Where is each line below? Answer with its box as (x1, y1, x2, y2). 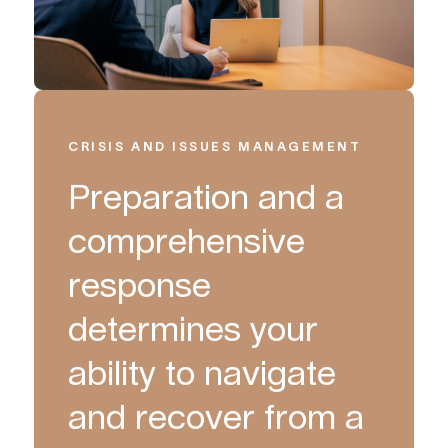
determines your (68, 313, 319, 348)
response (68, 269, 212, 304)
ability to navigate (68, 357, 337, 392)
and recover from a (68, 401, 365, 436)
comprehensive (68, 225, 306, 260)
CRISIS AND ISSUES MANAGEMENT (68, 139, 362, 155)
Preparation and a (68, 181, 345, 216)
